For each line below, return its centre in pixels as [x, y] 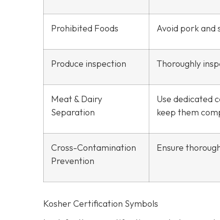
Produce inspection [89, 63]
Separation [73, 112]
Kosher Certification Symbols [101, 203]
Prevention [73, 161]
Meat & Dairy [77, 99]
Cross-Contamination [94, 147]
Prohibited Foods [85, 28]
